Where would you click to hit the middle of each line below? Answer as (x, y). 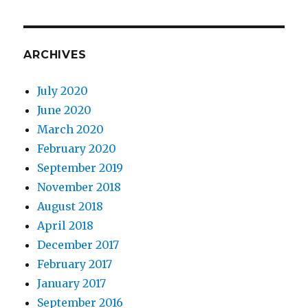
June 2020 (65, 110)
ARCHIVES (55, 55)
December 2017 (78, 245)
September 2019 (80, 168)
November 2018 (79, 187)
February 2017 (75, 264)
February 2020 (77, 148)
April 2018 (66, 225)
